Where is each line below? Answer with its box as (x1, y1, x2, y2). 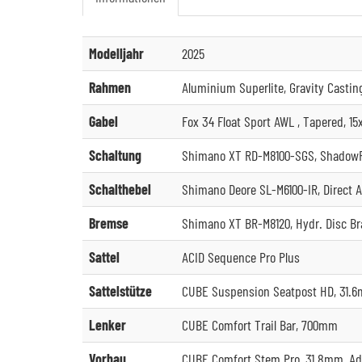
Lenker (89, 316, 126, 334)
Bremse (89, 214, 128, 232)
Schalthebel (89, 180, 151, 198)
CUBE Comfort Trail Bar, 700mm (182, 316, 338, 334)
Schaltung (89, 146, 141, 164)
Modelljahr (89, 44, 144, 62)
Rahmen (89, 78, 131, 96)
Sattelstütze (89, 282, 152, 300)
